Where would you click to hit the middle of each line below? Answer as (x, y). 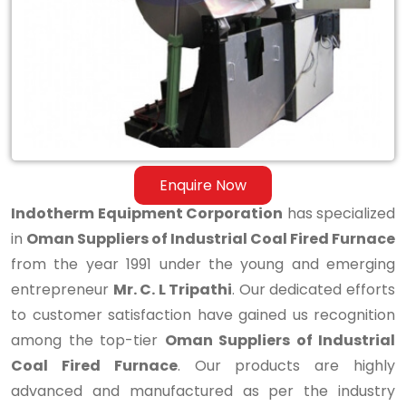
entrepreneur (62, 289)
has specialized (339, 213)
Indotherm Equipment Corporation (147, 213)
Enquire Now (203, 185)
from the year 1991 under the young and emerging (203, 264)
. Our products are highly (286, 365)
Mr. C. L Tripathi (173, 289)
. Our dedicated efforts (314, 289)
